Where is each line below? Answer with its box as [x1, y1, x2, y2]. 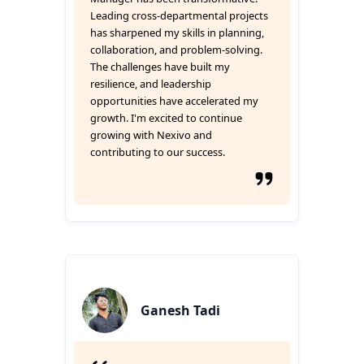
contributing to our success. [90, 145, 225, 159]
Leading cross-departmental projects [90, 8, 268, 23]
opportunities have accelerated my [90, 93, 258, 108]
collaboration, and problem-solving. [90, 42, 262, 57]
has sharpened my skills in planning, [90, 25, 264, 40]
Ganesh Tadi [141, 301, 220, 319]
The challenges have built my [90, 59, 230, 74]
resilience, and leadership [90, 76, 211, 91]
